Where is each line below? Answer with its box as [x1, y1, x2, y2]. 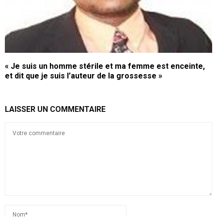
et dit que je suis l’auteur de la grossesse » [5, 71, 162, 81]
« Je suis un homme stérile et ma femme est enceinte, [5, 62, 205, 71]
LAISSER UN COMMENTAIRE [5, 105, 106, 114]
